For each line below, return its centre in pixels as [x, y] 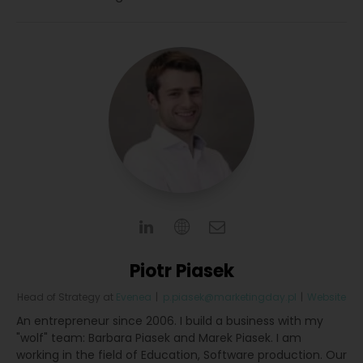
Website [327, 297]
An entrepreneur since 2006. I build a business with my [170, 321]
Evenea [133, 297]
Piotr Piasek [181, 271]
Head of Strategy [58, 297]
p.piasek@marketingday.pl [229, 297]
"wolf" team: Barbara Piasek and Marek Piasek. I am [159, 338]
